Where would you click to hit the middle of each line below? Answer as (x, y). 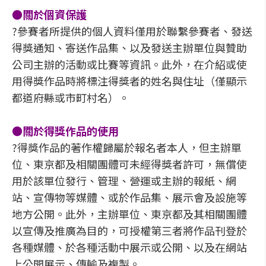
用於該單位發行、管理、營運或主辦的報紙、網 (124, 180)
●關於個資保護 (49, 14)
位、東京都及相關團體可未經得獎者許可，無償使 (129, 164)
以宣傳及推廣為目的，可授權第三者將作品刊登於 (129, 230)
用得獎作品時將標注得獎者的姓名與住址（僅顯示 (129, 81)
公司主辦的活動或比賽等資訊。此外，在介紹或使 (129, 64)
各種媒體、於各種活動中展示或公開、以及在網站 (129, 247)
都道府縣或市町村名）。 (71, 97)
